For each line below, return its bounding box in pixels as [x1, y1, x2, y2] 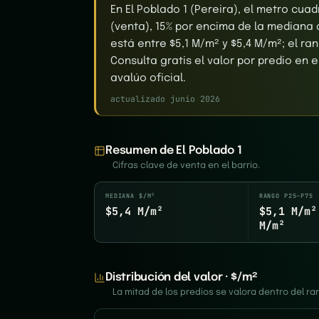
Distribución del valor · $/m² [105, 271, 258, 283]
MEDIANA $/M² [105, 192, 156, 200]
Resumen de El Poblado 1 [105, 145, 242, 157]
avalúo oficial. [110, 73, 186, 84]
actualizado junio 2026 [110, 93, 220, 104]
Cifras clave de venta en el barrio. [113, 161, 260, 170]
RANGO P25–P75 [258, 192, 313, 200]
